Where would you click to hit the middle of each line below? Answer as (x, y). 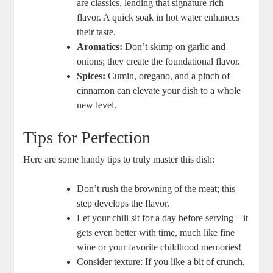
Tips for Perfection (87, 138)
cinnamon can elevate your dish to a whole (159, 91)
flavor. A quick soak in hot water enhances (158, 18)
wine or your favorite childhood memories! (159, 247)
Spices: (91, 76)
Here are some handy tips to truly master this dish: (119, 160)
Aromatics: (100, 47)
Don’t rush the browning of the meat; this (156, 189)
